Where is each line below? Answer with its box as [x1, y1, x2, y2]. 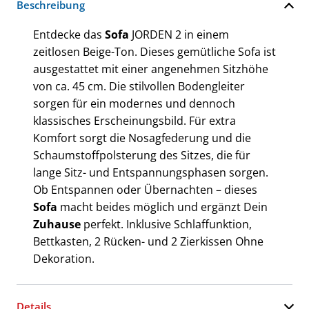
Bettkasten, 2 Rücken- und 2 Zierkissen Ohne [33, 233, 263, 249]
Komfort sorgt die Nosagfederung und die [33, 130, 251, 146]
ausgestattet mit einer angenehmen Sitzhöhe [33, 61, 268, 77]
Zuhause [33, 216, 83, 232]
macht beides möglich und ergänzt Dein [60, 199, 268, 215]
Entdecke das [33, 26, 105, 42]
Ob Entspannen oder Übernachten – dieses [33, 181, 257, 197]
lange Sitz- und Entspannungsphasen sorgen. [33, 164, 268, 180]
